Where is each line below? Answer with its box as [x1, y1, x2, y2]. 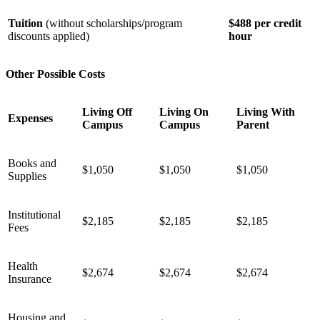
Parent [236, 118, 269, 131]
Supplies [8, 169, 46, 182]
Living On [159, 105, 209, 118]
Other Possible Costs [6, 67, 105, 80]
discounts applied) [8, 29, 89, 42]
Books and [8, 156, 56, 169]
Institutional [8, 208, 61, 221]
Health [8, 259, 38, 272]
